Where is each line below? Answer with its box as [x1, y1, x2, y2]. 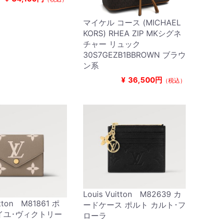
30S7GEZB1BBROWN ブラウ [83, 49, 186, 60]
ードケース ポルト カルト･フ [83, 199, 186, 210]
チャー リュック [83, 39, 140, 49]
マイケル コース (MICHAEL [83, 17, 181, 27]
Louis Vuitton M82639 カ [83, 189, 181, 199]
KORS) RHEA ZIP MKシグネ [83, 28, 181, 38]
